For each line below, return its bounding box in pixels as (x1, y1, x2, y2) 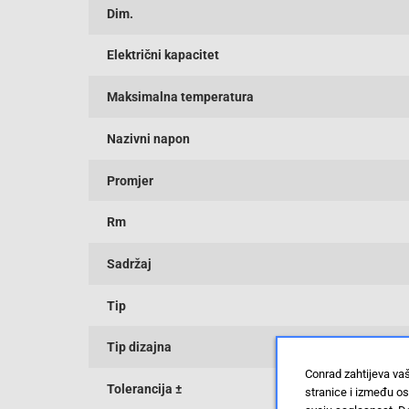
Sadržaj (107, 256, 152, 271)
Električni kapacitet (107, 47, 219, 63)
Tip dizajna (107, 340, 172, 355)
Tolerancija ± (107, 382, 183, 397)
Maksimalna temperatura (107, 89, 254, 105)
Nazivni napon (107, 131, 190, 146)
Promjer (107, 173, 153, 188)
